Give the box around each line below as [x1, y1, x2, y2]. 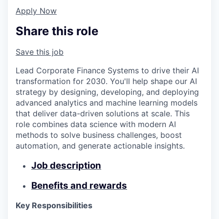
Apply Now [16, 6, 57, 16]
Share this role [16, 24, 98, 39]
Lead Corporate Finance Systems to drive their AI [16, 66, 199, 76]
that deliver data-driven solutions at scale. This [16, 109, 190, 119]
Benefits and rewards [31, 179, 127, 191]
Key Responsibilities [16, 200, 92, 211]
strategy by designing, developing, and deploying [16, 87, 199, 97]
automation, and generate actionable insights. [16, 141, 185, 151]
